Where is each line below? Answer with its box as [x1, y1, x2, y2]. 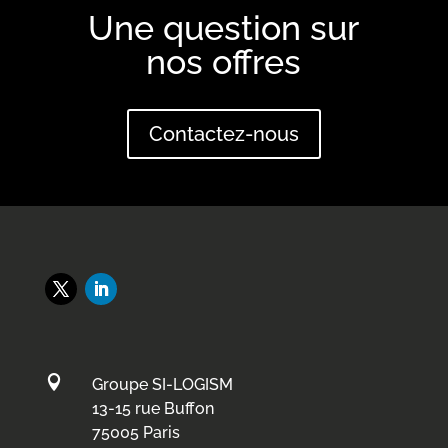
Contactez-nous [148, 122, 299, 146]
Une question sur [88, 8, 360, 48]
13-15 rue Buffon [91, 398, 214, 418]
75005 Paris [91, 422, 180, 442]
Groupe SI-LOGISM [91, 374, 233, 394]
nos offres [146, 42, 302, 82]
